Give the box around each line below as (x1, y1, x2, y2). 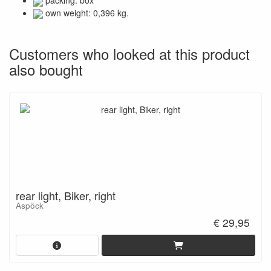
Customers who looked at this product (9, 42, 250, 64)
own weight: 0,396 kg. (43, 6, 129, 19)
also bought (9, 58, 83, 80)
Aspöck (16, 199, 44, 211)
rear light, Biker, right (16, 187, 116, 203)
